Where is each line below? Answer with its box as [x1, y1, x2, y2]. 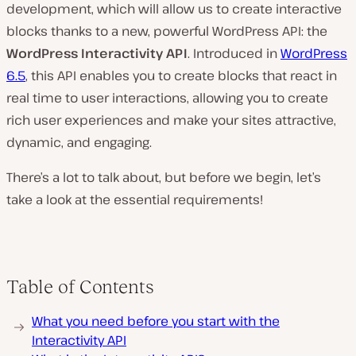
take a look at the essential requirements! [6, 191, 263, 208]
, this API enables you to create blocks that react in [25, 67, 337, 84]
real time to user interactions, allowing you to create [6, 89, 328, 106]
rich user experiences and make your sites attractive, [6, 111, 336, 129]
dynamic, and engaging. [6, 133, 152, 151]
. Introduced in [188, 44, 281, 62]
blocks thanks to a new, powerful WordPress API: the [6, 22, 327, 40]
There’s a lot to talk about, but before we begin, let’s [6, 168, 321, 186]
